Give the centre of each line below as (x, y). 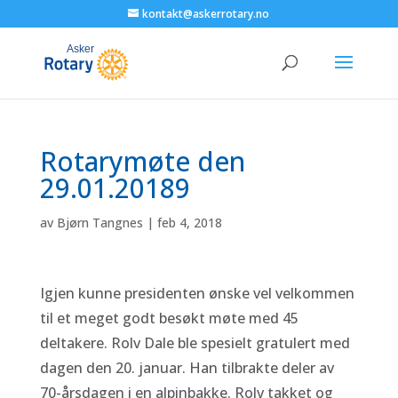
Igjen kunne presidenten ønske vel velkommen (197, 293)
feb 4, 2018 (189, 223)
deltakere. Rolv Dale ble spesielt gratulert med (195, 343)
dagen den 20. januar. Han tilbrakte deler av (187, 368)
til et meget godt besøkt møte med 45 (169, 318)
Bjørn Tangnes (99, 223)
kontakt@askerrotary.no (206, 14)
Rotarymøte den (142, 161)
